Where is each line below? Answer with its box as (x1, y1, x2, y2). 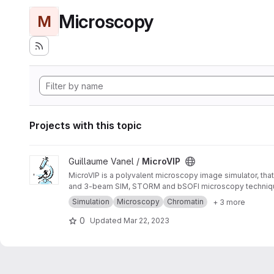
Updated (90, 215, 124, 225)
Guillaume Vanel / (68, 156, 142, 166)
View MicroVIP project (29, 156, 118, 166)
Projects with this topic (29, 119, 142, 131)
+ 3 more (213, 197, 245, 207)
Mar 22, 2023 (124, 215, 169, 225)
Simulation (72, 197, 109, 206)
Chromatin (167, 197, 204, 206)
